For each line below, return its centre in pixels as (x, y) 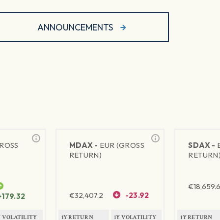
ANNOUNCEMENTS (75, 27)
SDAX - (203, 145)
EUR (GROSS (122, 145)
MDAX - (84, 145)
